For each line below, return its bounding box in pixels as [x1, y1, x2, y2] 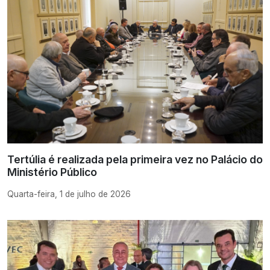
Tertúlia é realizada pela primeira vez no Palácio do [7, 152, 263, 166]
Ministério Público [7, 165, 97, 178]
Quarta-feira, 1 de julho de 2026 [7, 189, 131, 199]
